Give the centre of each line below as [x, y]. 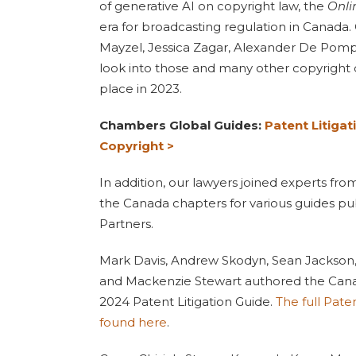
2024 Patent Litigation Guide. [188, 302]
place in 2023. [141, 89]
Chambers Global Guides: [182, 125]
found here [133, 322]
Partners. [126, 224]
